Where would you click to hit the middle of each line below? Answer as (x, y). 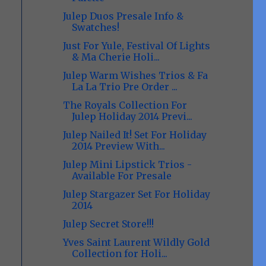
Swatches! (95, 27)
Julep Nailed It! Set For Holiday (134, 135)
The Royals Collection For (125, 105)
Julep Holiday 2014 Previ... (132, 116)
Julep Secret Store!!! (108, 224)
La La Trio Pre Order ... (124, 87)
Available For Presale (121, 176)
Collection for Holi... (119, 254)
